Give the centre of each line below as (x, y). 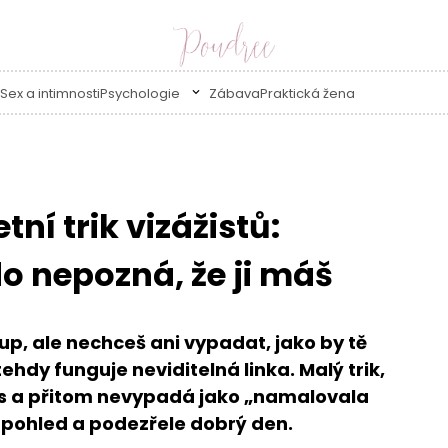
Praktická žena (307, 93)
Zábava (234, 93)
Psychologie (141, 93)
